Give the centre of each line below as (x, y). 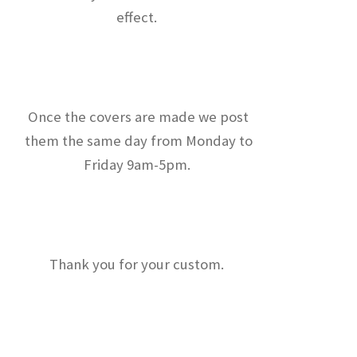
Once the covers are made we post (139, 117)
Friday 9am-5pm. (138, 165)
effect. (139, 17)
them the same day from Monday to (138, 141)
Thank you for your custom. (139, 265)
